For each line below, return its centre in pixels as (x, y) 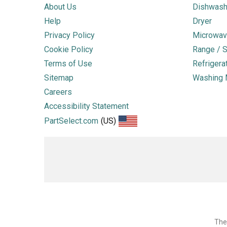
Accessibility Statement (86, 106)
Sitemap (59, 78)
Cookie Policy (69, 49)
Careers (58, 92)
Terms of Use (68, 64)
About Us (60, 7)
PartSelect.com (71, 121)
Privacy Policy (69, 35)
